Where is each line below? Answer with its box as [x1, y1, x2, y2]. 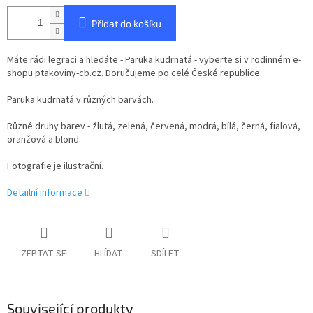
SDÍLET [151, 247, 180, 261]
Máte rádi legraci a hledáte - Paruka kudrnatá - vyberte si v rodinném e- [7, 53, 301, 68]
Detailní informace [7, 186, 82, 201]
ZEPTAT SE [21, 247, 66, 261]
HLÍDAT [94, 247, 123, 261]
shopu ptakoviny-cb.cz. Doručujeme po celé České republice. [7, 66, 262, 81]
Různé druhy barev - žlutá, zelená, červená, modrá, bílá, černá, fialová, [7, 119, 300, 134]
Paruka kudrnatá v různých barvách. [7, 93, 154, 108]
